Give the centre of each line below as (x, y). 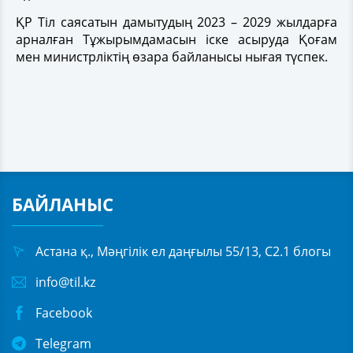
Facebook (64, 312)
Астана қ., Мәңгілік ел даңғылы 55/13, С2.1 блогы (183, 251)
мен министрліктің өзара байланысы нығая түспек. (172, 56)
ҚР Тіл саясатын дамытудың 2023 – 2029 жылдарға (176, 22)
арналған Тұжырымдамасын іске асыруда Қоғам (176, 39)
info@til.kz (65, 282)
